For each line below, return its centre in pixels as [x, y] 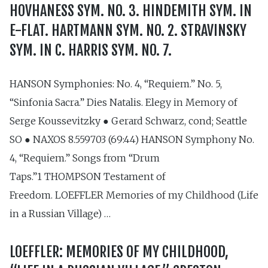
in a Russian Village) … [60, 213]
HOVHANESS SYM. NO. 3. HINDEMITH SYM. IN [131, 10]
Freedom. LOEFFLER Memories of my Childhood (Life [134, 195]
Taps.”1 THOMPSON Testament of [88, 176]
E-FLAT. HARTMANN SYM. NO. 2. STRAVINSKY [128, 30]
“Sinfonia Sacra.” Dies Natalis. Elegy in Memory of [124, 102]
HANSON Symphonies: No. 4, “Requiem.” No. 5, [116, 83]
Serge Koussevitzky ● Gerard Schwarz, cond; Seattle [128, 121]
